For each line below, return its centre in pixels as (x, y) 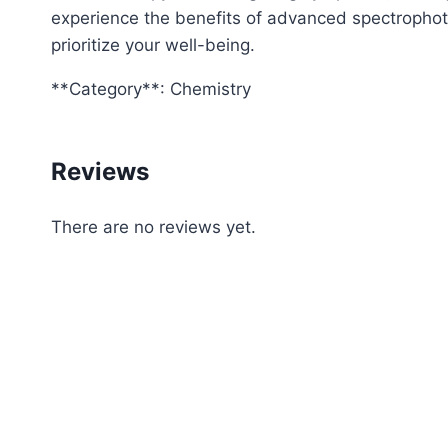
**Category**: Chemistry (151, 89)
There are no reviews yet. (153, 227)
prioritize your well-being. (153, 45)
